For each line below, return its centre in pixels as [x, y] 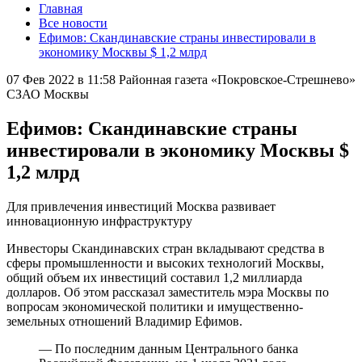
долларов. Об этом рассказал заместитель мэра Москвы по [168, 292]
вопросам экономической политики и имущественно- [155, 306]
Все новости [73, 23]
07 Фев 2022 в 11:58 [61, 80]
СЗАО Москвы [48, 94]
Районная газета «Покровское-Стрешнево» [237, 80]
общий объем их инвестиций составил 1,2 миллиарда [154, 277]
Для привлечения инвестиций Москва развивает [141, 206]
